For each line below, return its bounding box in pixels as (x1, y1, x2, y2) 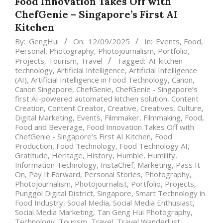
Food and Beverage (15, 122, 83, 132)
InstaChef (101, 160, 133, 170)
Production (15, 141, 52, 151)
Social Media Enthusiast (113, 198, 193, 208)
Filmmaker (105, 112, 139, 123)
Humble (116, 150, 143, 161)
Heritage (52, 150, 83, 161)
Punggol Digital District (15, 188, 93, 199)
